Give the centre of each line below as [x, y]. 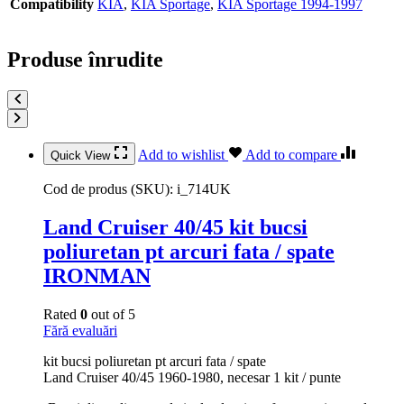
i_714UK [204, 189]
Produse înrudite [85, 60]
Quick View [82, 156]
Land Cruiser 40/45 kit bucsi [175, 227]
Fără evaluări [80, 330]
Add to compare [293, 155]
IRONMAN [97, 275]
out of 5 [111, 314]
